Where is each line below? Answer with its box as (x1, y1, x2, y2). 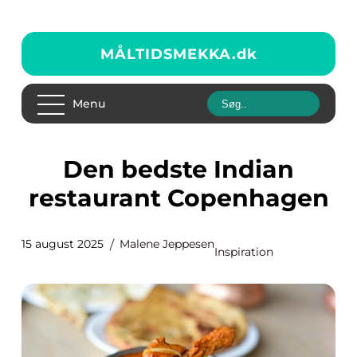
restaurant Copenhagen (28, 183, 329, 213)
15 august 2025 (22, 237, 104, 251)
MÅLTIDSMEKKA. (100, 45, 237, 63)
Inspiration (214, 245, 273, 259)
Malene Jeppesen (120, 237, 214, 251)
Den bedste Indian (63, 155, 83, 184)
